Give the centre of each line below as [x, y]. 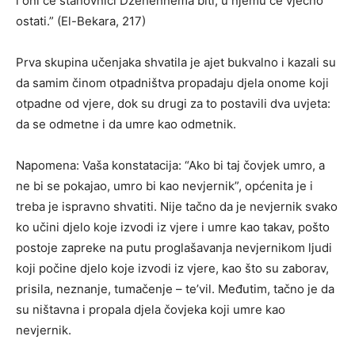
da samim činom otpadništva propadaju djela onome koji [172, 82]
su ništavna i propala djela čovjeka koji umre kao [151, 309]
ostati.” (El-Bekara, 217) [81, 21]
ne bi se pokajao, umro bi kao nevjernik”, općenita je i [164, 185]
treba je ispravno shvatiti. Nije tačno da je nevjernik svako [177, 206]
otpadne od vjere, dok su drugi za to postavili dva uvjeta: [173, 103]
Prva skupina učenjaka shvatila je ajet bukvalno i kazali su [176, 62]
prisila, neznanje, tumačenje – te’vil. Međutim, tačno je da [175, 288]
